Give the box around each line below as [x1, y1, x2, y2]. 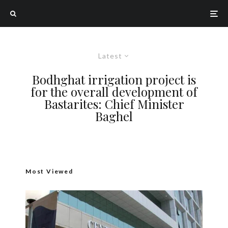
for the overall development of [31, 83, 197, 100]
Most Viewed [25, 167, 73, 175]
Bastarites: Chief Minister [44, 96, 184, 112]
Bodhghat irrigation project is [32, 71, 196, 88]
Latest [98, 51, 122, 60]
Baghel [95, 108, 133, 124]
